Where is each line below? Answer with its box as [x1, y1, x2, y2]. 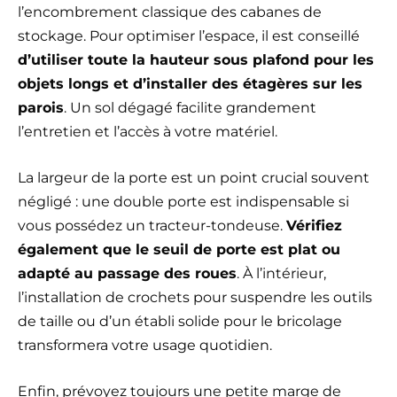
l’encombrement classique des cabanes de [18, 4, 322, 21]
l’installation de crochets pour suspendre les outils [18, 289, 372, 307]
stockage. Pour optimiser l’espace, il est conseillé [18, 27, 360, 45]
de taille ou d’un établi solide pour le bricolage [18, 313, 342, 331]
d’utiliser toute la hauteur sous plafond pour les [18, 51, 374, 69]
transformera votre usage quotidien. [18, 337, 272, 354]
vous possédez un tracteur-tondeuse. [18, 217, 286, 235]
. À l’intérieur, [237, 265, 326, 283]
